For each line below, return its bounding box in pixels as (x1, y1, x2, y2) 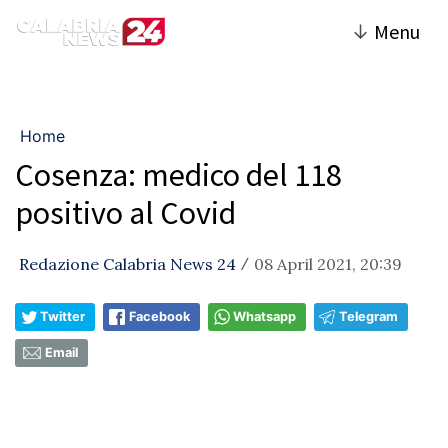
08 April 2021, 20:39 (254, 254, 402, 274)
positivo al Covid (15, 193, 236, 233)
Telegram (339, 309, 398, 324)
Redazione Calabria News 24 (19, 254, 236, 274)
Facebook (129, 309, 190, 324)
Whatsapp (233, 309, 296, 324)
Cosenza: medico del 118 (15, 155, 342, 195)
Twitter (40, 309, 85, 324)
